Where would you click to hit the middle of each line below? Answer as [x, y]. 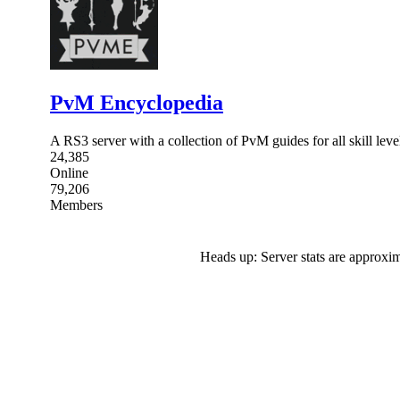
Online [69, 172]
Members [76, 204]
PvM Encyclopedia [137, 102]
